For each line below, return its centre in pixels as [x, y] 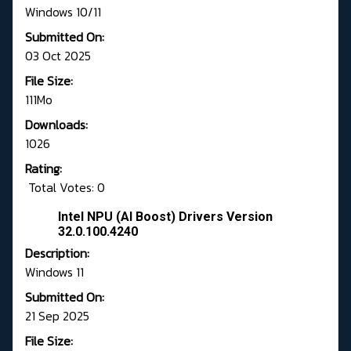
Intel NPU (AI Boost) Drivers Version [165, 217]
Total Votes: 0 [65, 188]
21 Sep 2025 [57, 316]
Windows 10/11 [63, 12]
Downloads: [56, 125]
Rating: [43, 169]
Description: [57, 253]
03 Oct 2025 [58, 56]
